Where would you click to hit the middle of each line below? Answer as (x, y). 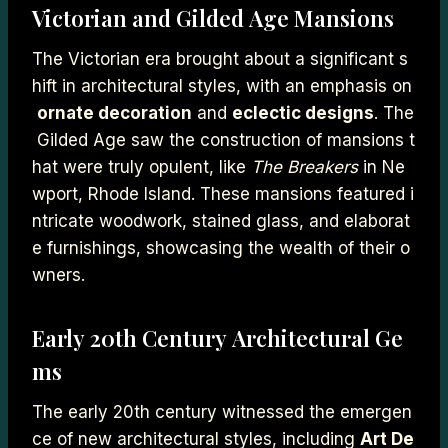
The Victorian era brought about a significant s (220, 58)
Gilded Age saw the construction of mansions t (223, 139)
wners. (58, 274)
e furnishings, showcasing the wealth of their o (221, 247)
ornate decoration (114, 112)
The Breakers (304, 166)
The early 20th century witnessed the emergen (222, 411)
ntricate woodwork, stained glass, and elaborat (221, 220)
